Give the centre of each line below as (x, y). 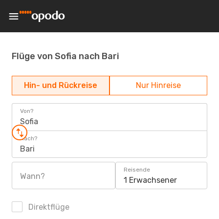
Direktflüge (48, 207)
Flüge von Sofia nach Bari (66, 56)
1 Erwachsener (150, 180)
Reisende (137, 170)
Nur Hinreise (158, 85)
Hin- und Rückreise (61, 85)
